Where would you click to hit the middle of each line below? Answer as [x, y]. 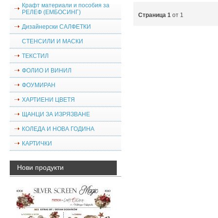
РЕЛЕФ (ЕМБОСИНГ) [51, 12]
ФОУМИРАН [39, 85]
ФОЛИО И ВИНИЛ [47, 71]
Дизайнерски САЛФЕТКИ [56, 27]
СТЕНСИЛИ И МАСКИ [53, 41]
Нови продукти [40, 167]
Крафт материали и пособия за [66, 5]
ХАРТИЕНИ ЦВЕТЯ [48, 100]
